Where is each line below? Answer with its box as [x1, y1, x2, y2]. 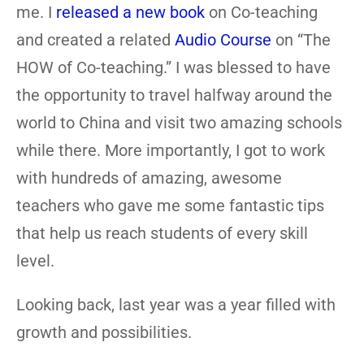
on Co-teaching [205, 2, 318, 22]
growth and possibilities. [16, 323, 192, 342]
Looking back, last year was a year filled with [16, 295, 336, 314]
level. [16, 251, 54, 271]
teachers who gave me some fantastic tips [16, 196, 324, 215]
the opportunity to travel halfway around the [16, 85, 332, 105]
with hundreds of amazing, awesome [16, 168, 282, 188]
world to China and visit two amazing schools [16, 113, 342, 132]
